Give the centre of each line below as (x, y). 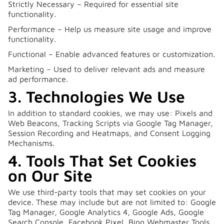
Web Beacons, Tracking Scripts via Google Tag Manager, (110, 123)
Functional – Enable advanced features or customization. (111, 54)
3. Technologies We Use (96, 96)
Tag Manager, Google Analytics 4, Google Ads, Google (106, 212)
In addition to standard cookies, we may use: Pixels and (110, 113)
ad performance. (38, 79)
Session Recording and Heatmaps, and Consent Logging (109, 133)
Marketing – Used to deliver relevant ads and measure (106, 69)
